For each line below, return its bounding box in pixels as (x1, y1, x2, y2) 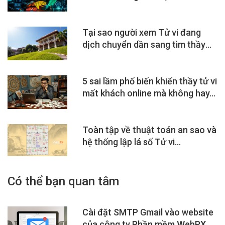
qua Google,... (82, 51, 137, 62)
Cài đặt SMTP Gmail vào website (82, 206, 214, 217)
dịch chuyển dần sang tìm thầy (82, 39, 206, 50)
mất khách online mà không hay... (82, 88, 216, 99)
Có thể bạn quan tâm (8, 174, 119, 188)
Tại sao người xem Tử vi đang (82, 27, 201, 38)
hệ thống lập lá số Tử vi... (82, 137, 181, 148)
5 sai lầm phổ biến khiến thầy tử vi (82, 76, 217, 87)
